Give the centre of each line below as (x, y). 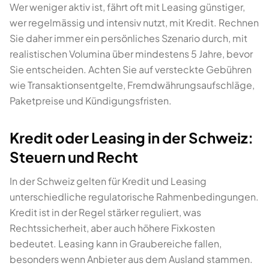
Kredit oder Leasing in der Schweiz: (131, 138)
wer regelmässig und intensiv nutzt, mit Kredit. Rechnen (134, 23)
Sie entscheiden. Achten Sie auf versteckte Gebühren (131, 69)
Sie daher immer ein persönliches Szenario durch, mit (128, 38)
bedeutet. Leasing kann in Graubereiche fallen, (116, 243)
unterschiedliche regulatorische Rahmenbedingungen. (134, 197)
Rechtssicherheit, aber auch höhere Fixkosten (112, 228)
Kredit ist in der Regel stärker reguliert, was (105, 212)
